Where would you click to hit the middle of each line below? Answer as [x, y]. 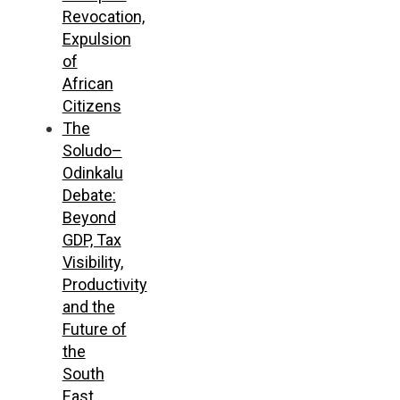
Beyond [89, 217]
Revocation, [103, 16]
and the [88, 306]
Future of [94, 329]
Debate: [89, 195]
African [87, 83]
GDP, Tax [92, 239]
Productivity [104, 284]
